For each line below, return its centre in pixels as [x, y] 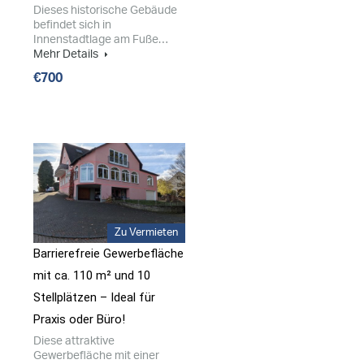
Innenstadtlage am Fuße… [101, 40]
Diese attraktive [74, 341]
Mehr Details [67, 54]
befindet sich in [72, 25]
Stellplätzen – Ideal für [94, 298]
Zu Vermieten [146, 233]
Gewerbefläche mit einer [96, 356]
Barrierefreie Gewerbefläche [108, 254]
